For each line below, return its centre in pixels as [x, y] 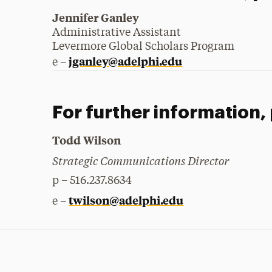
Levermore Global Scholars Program [144, 47]
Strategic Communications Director [141, 160]
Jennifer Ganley [96, 17]
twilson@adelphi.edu [126, 200]
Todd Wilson [87, 140]
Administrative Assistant [117, 33]
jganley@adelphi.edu [126, 61]
